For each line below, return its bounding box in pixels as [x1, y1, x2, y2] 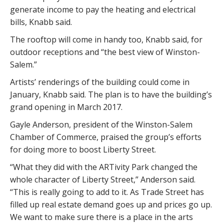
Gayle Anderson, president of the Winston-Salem [10, 118, 192, 130]
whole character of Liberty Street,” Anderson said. [10, 173, 195, 185]
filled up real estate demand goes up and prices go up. [10, 198, 212, 210]
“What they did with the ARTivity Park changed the [10, 161, 197, 172]
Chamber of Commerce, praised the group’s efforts [10, 131, 201, 142]
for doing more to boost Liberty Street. [10, 143, 156, 155]
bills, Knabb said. [10, 16, 72, 27]
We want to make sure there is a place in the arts [10, 211, 193, 222]
